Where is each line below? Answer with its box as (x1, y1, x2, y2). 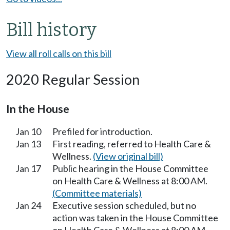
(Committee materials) (52, 187, 142, 199)
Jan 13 (15, 138, 41, 150)
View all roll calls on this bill (6, 48, 111, 60)
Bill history (6, 19, 97, 41)
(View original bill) (93, 150, 163, 162)
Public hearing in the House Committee (52, 163, 208, 175)
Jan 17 (15, 163, 41, 175)
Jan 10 (15, 126, 41, 138)
